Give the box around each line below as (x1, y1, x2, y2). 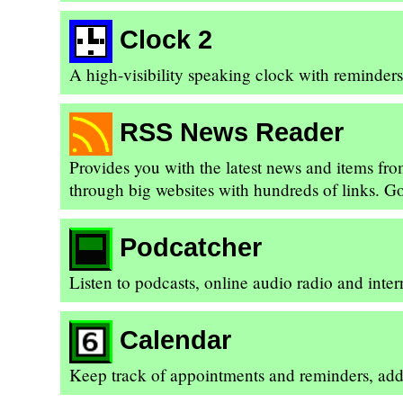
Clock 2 (120, 24, 213, 54)
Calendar (120, 325, 232, 354)
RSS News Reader (120, 117, 345, 147)
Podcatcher (120, 232, 263, 262)
